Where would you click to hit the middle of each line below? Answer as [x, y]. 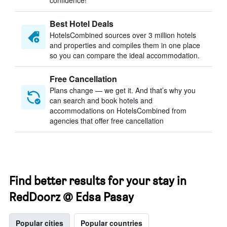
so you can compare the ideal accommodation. [125, 55]
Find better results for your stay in [98, 181]
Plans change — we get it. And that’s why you [123, 90]
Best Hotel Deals [82, 24]
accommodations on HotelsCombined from [118, 110]
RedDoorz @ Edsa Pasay [71, 197]
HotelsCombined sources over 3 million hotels [123, 35]
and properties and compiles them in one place [125, 45]
